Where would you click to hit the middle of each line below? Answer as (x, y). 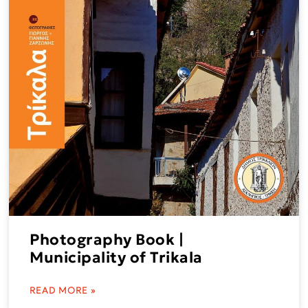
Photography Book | (107, 239)
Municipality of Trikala (116, 257)
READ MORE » (63, 290)
